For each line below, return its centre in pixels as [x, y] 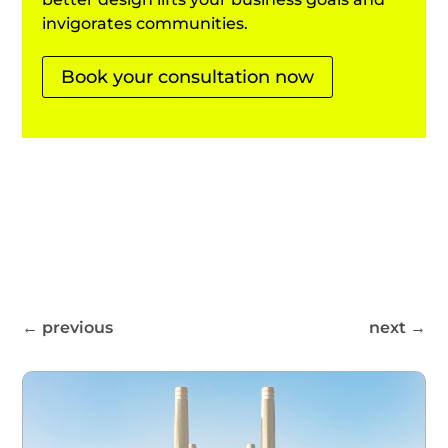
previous [78, 328]
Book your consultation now [188, 76]
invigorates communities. [145, 23]
